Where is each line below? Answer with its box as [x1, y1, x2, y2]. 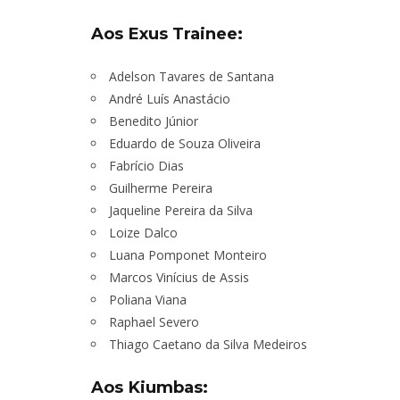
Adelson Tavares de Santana [109, 68, 274, 86]
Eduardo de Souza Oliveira [109, 135, 261, 153]
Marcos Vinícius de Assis [109, 269, 249, 287]
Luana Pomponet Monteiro [109, 246, 267, 264]
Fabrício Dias [109, 157, 184, 175]
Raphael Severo [109, 313, 199, 331]
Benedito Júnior [109, 112, 198, 130]
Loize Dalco [109, 224, 178, 242]
